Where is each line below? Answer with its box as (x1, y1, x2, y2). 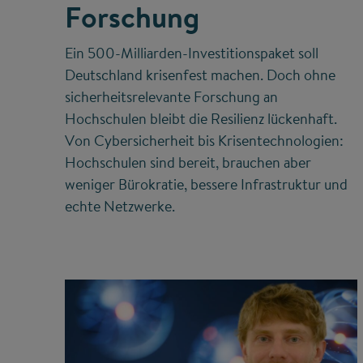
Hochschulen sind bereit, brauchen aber (65, 152, 311, 173)
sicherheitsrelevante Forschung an (65, 87, 278, 108)
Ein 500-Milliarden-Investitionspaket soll (65, 43, 318, 64)
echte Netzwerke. (65, 196, 178, 217)
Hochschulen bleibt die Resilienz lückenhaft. (65, 109, 337, 130)
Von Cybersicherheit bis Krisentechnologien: (65, 130, 344, 152)
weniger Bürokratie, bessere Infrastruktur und (65, 174, 348, 195)
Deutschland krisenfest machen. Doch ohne (65, 65, 335, 86)
